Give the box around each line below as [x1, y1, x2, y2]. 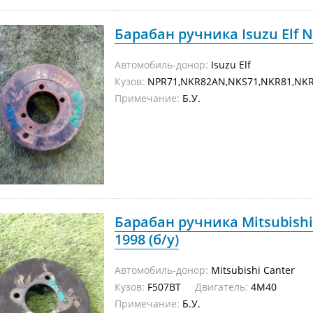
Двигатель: [195, 280, 248, 293]
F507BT [145, 280, 195, 293]
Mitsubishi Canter [208, 263, 295, 277]
